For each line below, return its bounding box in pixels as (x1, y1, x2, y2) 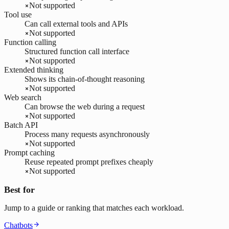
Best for (4, 184, 35, 195)
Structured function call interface (25, 47, 129, 56)
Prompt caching (4, 148, 55, 157)
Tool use (4, 10, 32, 19)
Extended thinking (4, 65, 63, 74)
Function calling (4, 37, 56, 47)
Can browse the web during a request (25, 102, 145, 111)
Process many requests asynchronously (25, 129, 150, 139)
